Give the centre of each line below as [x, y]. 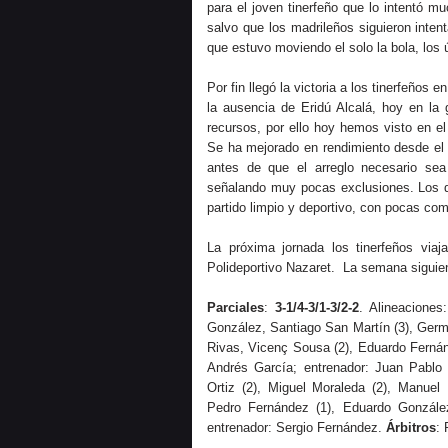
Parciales [235, 307]
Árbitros [411, 427]
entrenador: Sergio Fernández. [296, 427]
